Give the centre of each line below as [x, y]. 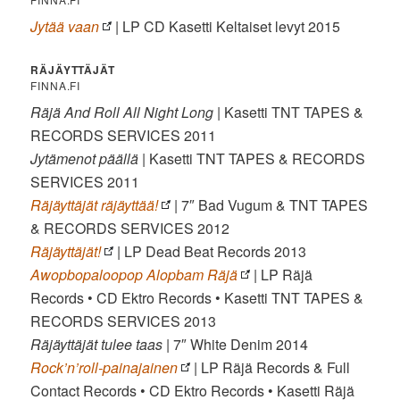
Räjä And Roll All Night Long [122, 112]
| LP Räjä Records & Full [271, 368]
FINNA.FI [56, 86]
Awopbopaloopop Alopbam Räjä [134, 275]
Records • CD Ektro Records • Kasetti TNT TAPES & [197, 298]
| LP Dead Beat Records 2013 [210, 252]
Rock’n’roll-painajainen [104, 368]
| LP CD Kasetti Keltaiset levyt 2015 [226, 27]
